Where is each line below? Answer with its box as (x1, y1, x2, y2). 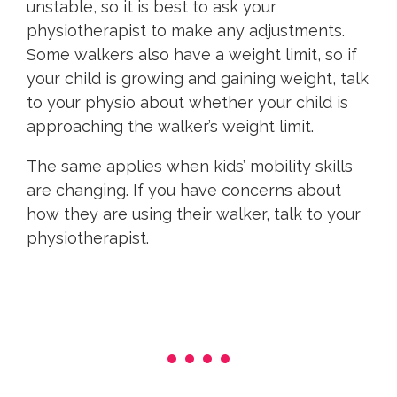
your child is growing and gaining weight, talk (27, 69, 369, 89)
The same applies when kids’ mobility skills (27, 157, 353, 176)
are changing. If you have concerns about (27, 181, 341, 200)
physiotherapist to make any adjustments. (27, 21, 345, 41)
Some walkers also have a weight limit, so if (27, 45, 357, 65)
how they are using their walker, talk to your (27, 205, 361, 224)
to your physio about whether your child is (27, 93, 348, 113)
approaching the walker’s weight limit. (27, 117, 314, 136)
